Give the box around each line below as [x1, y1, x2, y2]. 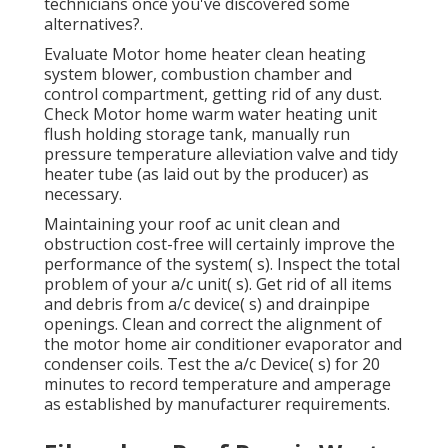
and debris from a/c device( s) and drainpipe [44, 292, 370, 315]
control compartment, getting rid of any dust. [44, 82, 382, 105]
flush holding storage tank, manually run [44, 122, 350, 145]
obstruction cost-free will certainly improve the [44, 232, 395, 255]
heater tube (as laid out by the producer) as [44, 162, 369, 185]
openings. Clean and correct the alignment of [44, 312, 382, 335]
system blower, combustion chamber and [44, 62, 352, 85]
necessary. [44, 182, 122, 205]
